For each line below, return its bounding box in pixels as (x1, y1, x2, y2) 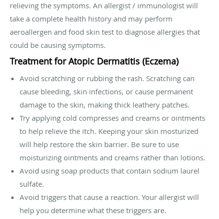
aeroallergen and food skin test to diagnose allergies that (10, 27, 200, 37)
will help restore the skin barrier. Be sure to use (20, 139, 179, 150)
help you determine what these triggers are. (20, 205, 166, 216)
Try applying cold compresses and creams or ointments (20, 113, 205, 123)
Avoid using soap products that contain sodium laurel (20, 166, 199, 176)
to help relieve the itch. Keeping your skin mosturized (20, 126, 198, 136)
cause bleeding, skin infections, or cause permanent (20, 87, 193, 97)
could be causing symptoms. (10, 40, 106, 50)
